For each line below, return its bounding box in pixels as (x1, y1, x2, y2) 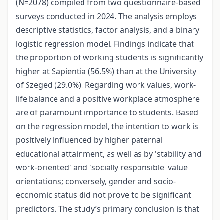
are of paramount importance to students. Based (16, 107, 198, 118)
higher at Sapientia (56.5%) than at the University (16, 66, 196, 77)
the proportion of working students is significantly (16, 52, 203, 63)
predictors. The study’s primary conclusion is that (16, 203, 199, 215)
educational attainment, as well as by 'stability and (16, 148, 202, 160)
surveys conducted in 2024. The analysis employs (16, 11, 197, 22)
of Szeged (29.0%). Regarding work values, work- (16, 80, 196, 91)
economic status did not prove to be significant (16, 190, 191, 201)
